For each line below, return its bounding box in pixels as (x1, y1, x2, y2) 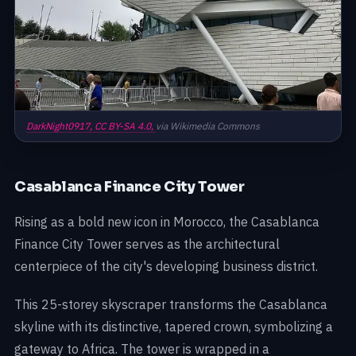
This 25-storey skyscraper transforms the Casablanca (14, 296, 327, 313)
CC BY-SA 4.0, (95, 120, 156, 133)
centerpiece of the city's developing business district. (14, 258, 318, 275)
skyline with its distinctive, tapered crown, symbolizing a (14, 319, 333, 335)
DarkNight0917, (26, 120, 95, 133)
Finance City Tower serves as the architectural (14, 236, 280, 253)
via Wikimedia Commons (156, 120, 260, 133)
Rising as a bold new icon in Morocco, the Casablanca (14, 214, 319, 230)
